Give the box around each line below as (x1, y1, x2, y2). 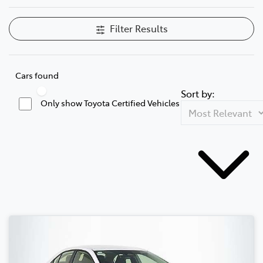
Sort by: (181, 86, 215, 100)
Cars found (15, 69, 59, 81)
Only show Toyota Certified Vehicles (41, 96, 180, 109)
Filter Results (109, 21, 168, 35)
